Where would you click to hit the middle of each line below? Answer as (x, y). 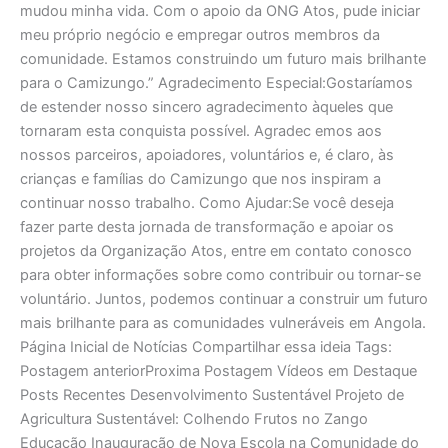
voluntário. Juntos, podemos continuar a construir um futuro (224, 298)
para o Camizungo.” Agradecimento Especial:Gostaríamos (216, 82)
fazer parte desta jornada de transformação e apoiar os (207, 226)
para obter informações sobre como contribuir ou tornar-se (220, 274)
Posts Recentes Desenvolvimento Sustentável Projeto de (212, 394)
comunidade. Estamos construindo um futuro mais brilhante (223, 58)
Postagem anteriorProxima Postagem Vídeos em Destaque (218, 370)
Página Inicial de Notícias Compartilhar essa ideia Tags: (206, 346)
